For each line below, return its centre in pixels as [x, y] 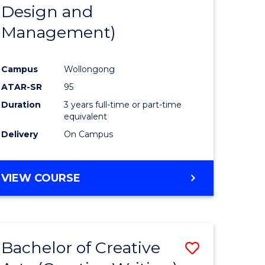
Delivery [20, 135]
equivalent [86, 117]
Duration [21, 105]
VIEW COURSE [41, 178]
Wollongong [90, 70]
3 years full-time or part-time [123, 105]
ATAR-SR [22, 87]
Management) [59, 32]
